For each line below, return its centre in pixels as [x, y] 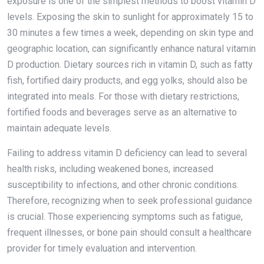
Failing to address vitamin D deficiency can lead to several [127, 153]
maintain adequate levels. [59, 128]
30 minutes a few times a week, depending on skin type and [130, 32]
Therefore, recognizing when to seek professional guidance [130, 200]
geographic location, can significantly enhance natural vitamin [131, 48]
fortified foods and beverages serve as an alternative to [122, 112]
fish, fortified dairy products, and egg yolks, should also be [127, 80]
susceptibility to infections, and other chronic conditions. [123, 184]
